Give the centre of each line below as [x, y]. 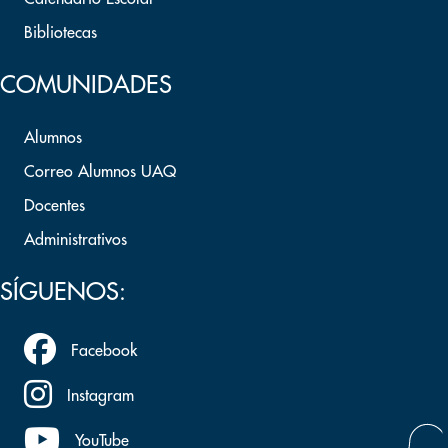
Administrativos [75, 240]
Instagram [100, 395]
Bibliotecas [60, 33]
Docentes [54, 206]
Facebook [104, 350]
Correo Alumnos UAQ [100, 172]
